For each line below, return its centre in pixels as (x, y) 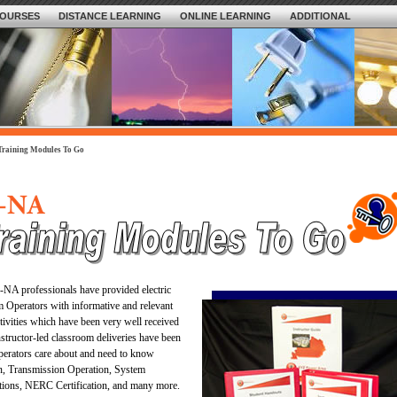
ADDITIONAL (320, 16)
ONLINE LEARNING (226, 16)
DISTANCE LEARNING (110, 16)
